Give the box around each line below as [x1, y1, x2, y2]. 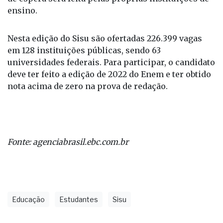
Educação [12, 195, 45, 204]
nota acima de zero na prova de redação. [7, 81, 168, 92]
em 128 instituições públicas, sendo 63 [7, 45, 161, 56]
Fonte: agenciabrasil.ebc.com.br [7, 137, 128, 147]
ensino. [7, 5, 37, 16]
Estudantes [59, 195, 98, 204]
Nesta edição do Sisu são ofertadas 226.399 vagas [7, 33, 202, 44]
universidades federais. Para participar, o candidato [7, 57, 215, 68]
